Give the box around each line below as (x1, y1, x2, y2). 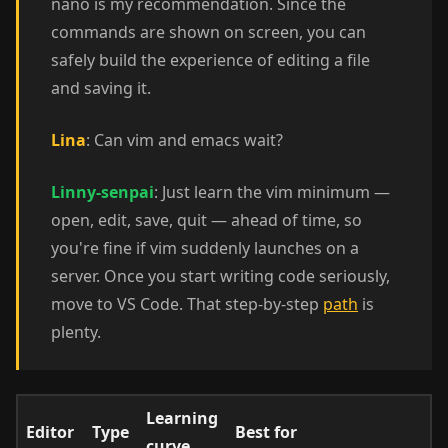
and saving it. (51, 77, 151, 99)
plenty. (51, 321, 101, 343)
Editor (26, 421, 74, 443)
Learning (146, 407, 218, 429)
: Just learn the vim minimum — (154, 181, 390, 203)
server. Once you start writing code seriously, (51, 265, 390, 287)
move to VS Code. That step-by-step (51, 293, 323, 315)
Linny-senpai (51, 181, 154, 203)
